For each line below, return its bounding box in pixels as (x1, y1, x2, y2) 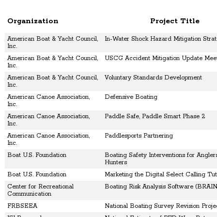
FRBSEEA (7, 202, 37, 210)
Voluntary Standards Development (105, 74, 202, 82)
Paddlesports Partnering (105, 132, 173, 140)
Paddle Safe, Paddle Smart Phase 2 (105, 113, 205, 121)
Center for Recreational (7, 183, 74, 191)
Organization (7, 16, 59, 26)
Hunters (105, 159, 127, 167)
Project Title (150, 16, 200, 26)
